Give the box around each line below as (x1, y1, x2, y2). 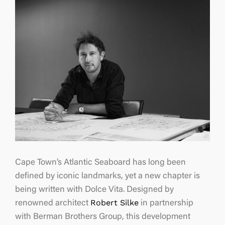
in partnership (139, 199, 193, 208)
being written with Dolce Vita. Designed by (15, 186, 174, 194)
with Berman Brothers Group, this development (15, 213, 190, 221)
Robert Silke (90, 198, 139, 207)
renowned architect (15, 199, 90, 208)
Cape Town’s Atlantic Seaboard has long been (15, 159, 186, 167)
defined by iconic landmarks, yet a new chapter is (15, 172, 200, 181)
